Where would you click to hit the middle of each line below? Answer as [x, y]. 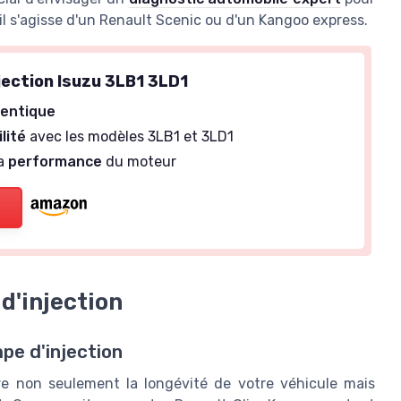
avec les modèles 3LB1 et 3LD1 [130, 137]
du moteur [140, 162]
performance [55, 162]
